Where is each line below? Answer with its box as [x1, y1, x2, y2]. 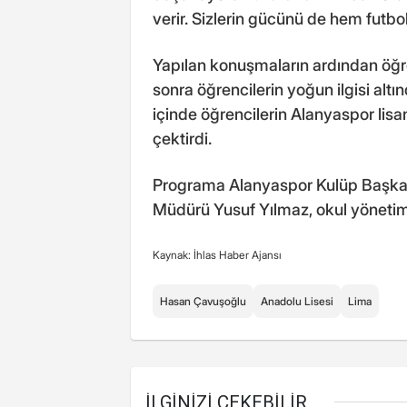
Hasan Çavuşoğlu [160, 293, 246, 308]
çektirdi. [153, 128, 212, 148]
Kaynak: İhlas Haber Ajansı [153, 247, 282, 262]
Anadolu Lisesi [261, 293, 333, 308]
